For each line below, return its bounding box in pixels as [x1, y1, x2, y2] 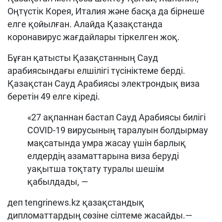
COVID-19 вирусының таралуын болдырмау [27, 125, 208, 136]
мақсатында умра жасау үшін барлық [27, 138, 186, 149]
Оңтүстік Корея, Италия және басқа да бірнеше [7, 6, 205, 17]
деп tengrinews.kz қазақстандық [7, 197, 144, 208]
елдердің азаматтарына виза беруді [27, 151, 179, 162]
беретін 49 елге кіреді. [7, 91, 100, 102]
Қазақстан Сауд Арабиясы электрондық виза [7, 78, 200, 89]
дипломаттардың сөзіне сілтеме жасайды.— [7, 210, 192, 221]
